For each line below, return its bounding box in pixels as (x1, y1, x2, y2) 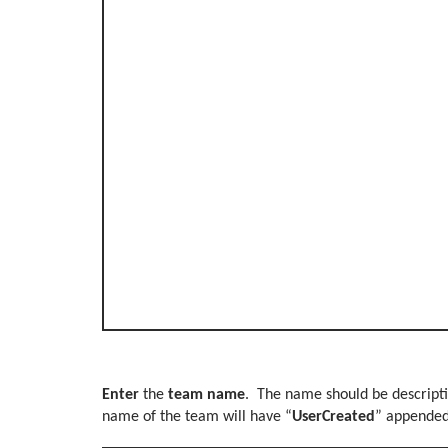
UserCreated (292, 409, 375, 426)
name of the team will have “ (102, 409, 292, 426)
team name (164, 387, 245, 404)
